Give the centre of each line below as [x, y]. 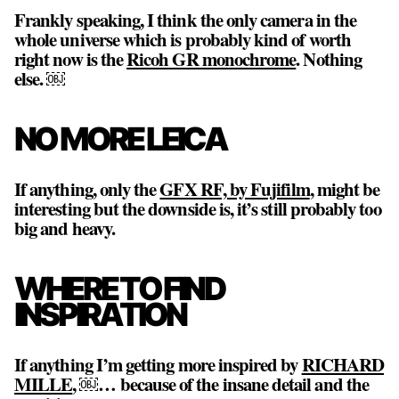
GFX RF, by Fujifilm [235, 189]
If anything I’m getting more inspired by [158, 365]
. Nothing [329, 59]
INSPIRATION [100, 315]
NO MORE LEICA [120, 139]
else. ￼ [40, 79]
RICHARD [343, 365]
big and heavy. [65, 228]
